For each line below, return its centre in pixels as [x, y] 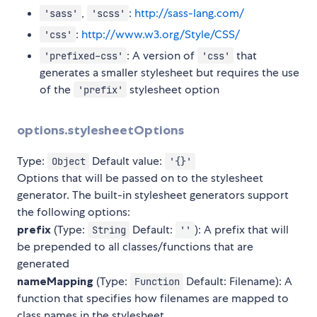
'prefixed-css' [83, 56]
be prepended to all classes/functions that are [135, 246]
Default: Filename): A [238, 281]
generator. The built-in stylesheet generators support [153, 195]
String [109, 230]
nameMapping [55, 281]
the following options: [74, 212]
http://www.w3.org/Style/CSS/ [161, 34]
